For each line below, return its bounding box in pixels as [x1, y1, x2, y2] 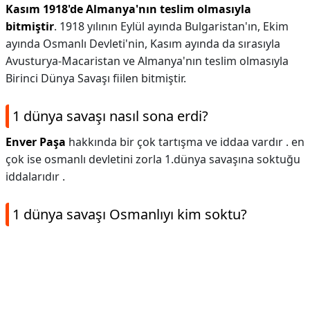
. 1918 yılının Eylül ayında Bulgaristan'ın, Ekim [54, 19, 289, 34]
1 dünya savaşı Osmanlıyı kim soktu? [12, 205, 247, 224]
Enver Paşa [6, 134, 66, 149]
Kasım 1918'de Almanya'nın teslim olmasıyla [6, 1, 251, 17]
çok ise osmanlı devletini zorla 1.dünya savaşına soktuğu [6, 152, 300, 167]
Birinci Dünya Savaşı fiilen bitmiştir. [6, 71, 186, 86]
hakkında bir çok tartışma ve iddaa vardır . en [66, 134, 304, 149]
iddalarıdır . [6, 169, 65, 184]
